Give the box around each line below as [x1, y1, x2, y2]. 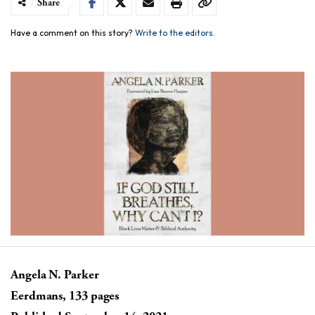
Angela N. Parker [11, 266, 99, 283]
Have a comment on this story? [11, 27, 135, 38]
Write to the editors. [135, 27, 215, 38]
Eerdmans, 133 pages [11, 288, 120, 304]
